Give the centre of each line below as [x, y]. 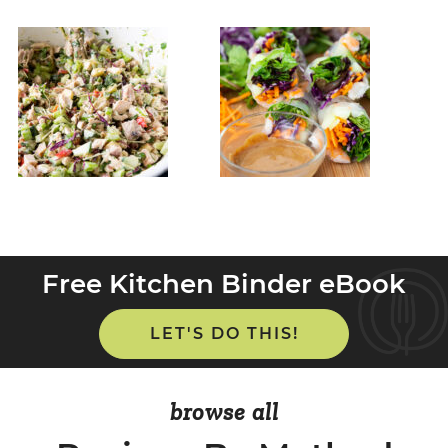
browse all [224, 412]
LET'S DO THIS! [224, 333]
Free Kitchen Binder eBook [224, 283]
